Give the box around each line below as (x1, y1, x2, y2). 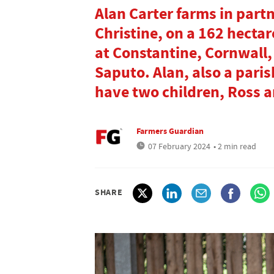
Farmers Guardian (136, 125, 204, 137)
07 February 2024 (148, 141, 210, 152)
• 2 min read (213, 141, 256, 152)
